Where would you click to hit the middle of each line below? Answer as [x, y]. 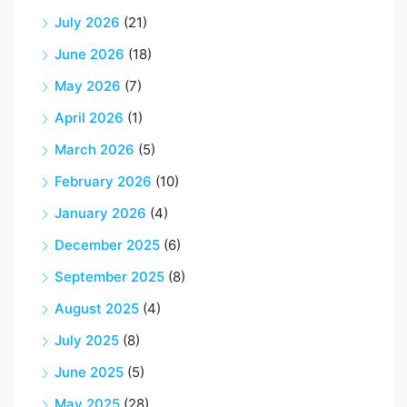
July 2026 [87, 23]
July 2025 [87, 341]
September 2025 [109, 277]
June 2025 [89, 372]
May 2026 [88, 86]
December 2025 [107, 245]
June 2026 [89, 55]
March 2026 [94, 150]
